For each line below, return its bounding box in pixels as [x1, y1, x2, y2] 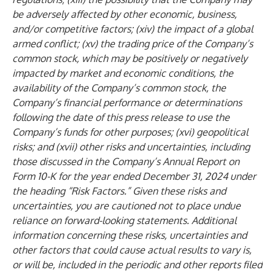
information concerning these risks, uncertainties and [12, 229, 247, 241]
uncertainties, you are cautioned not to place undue [12, 199, 241, 212]
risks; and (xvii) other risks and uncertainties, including [12, 141, 250, 153]
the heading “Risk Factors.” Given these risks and [12, 185, 226, 197]
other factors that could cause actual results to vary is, [12, 244, 252, 256]
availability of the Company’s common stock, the [12, 82, 226, 94]
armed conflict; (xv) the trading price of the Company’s [12, 37, 253, 50]
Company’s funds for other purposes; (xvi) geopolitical [12, 126, 248, 138]
